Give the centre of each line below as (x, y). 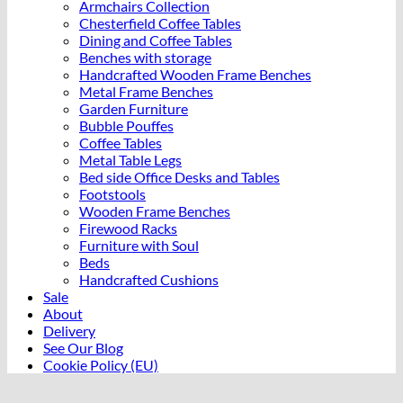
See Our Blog (83, 348)
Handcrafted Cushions (149, 280)
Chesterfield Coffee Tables (160, 23)
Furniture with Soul (139, 246)
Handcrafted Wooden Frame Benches (195, 75)
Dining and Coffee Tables (156, 40)
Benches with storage (145, 58)
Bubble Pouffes (126, 126)
